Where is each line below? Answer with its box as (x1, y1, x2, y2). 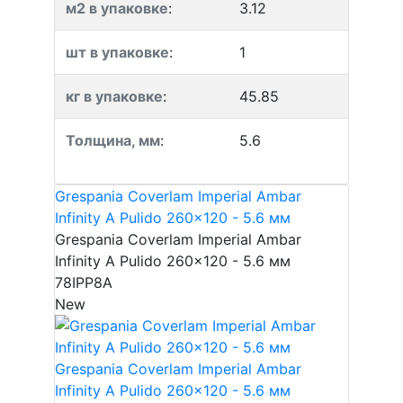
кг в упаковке (66, 87, 163, 105)
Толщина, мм (66, 131, 160, 149)
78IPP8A (55, 273, 112, 291)
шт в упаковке (66, 43, 169, 61)
